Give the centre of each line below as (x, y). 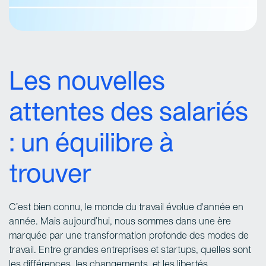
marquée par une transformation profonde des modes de (129, 236)
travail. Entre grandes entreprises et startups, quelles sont (130, 251)
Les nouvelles (87, 83)
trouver (50, 176)
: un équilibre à (91, 145)
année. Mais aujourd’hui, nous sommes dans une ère (120, 222)
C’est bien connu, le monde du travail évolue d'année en (126, 208)
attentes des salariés (129, 114)
